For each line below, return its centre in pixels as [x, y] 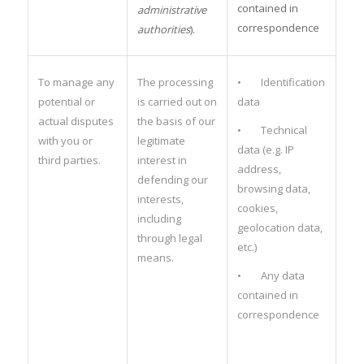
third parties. [69, 160]
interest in [162, 160]
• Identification [281, 82]
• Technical [272, 130]
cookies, [257, 208]
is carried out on [177, 101]
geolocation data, [279, 227]
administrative [171, 9]
